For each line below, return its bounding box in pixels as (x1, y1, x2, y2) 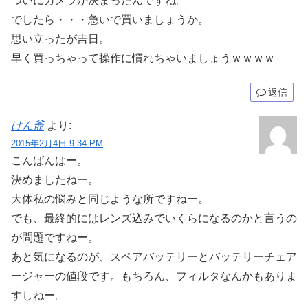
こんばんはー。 (11, 155, 88, 166)
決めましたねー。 (11, 174, 99, 186)
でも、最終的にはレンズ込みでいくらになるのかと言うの (11, 212, 297, 224)
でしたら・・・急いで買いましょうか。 (11, 14, 209, 26)
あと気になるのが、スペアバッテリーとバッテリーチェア (11, 251, 297, 263)
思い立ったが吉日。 (11, 33, 110, 45)
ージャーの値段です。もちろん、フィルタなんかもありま (11, 270, 297, 282)
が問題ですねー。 (11, 232, 99, 243)
